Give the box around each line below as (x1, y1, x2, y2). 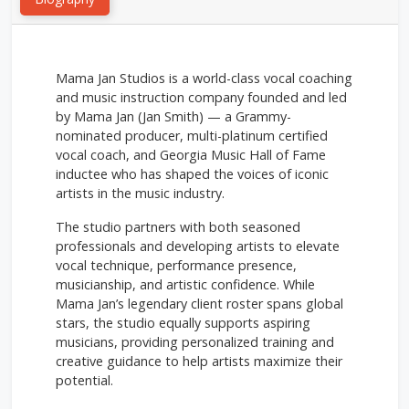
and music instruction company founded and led (55, 89, 347, 106)
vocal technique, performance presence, (55, 257, 297, 274)
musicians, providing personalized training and (55, 333, 334, 351)
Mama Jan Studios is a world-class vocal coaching (55, 69, 352, 87)
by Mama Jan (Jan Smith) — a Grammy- (55, 108, 291, 125)
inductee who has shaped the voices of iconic (55, 165, 329, 183)
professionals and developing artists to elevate (55, 237, 340, 255)
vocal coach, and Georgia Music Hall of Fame (55, 146, 326, 163)
